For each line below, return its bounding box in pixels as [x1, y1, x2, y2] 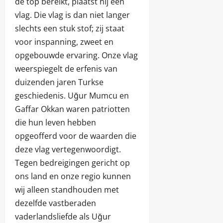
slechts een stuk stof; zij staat [15, 23, 124, 34]
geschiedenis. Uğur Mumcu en [15, 90, 129, 102]
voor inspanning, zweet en [15, 36, 113, 48]
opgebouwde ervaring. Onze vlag [15, 50, 138, 61]
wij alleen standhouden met [15, 184, 119, 196]
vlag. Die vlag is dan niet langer [15, 9, 130, 21]
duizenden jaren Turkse [15, 77, 104, 88]
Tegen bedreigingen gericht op [15, 157, 130, 169]
